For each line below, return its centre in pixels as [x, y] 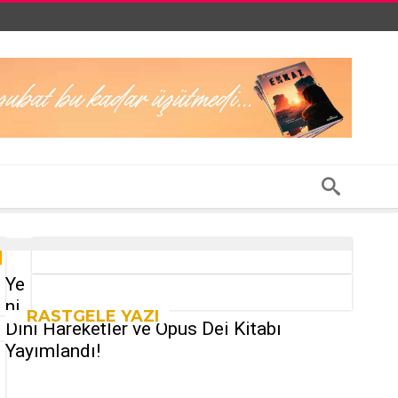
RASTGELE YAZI [93, 317]
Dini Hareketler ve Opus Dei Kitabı [143, 329]
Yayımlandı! [53, 351]
